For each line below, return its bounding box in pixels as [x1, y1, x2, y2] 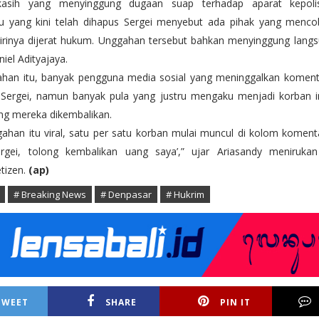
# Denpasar [100, 188, 152, 202]
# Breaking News [14, 188, 86, 202]
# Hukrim [166, 188, 204, 202]
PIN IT [219, 296, 251, 309]
